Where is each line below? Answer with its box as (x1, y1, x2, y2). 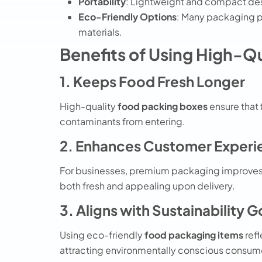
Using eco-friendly (60, 229, 144, 242)
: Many (177, 10, 206, 23)
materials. (78, 25, 122, 38)
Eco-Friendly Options (78, 10, 177, 23)
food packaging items (144, 229, 243, 242)
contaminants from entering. (60, 115, 185, 127)
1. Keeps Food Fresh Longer (60, 72, 245, 90)
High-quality (60, 99, 118, 112)
